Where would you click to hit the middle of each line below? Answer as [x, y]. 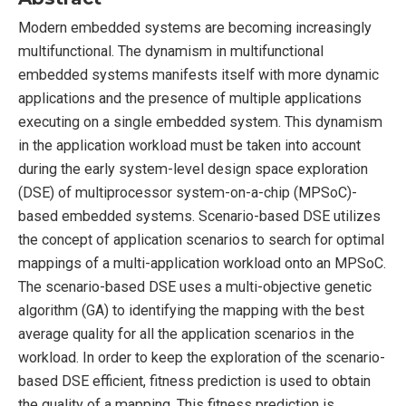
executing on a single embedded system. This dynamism [200, 121]
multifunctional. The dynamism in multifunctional [171, 51]
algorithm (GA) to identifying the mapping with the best [191, 310]
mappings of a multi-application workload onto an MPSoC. [202, 263]
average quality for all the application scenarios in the [186, 333]
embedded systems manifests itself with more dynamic [198, 74]
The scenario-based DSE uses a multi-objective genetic [195, 286]
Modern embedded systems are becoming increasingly [195, 27]
